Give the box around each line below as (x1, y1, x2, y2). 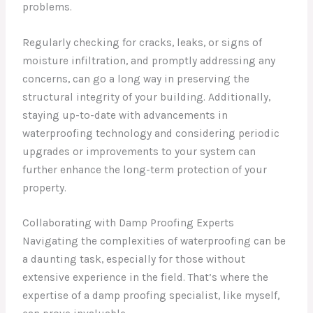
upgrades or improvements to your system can (22, 145, 256, 158)
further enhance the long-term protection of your (22, 163, 268, 176)
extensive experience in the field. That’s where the (22, 271, 269, 284)
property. (22, 181, 67, 194)
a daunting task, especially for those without (22, 253, 246, 266)
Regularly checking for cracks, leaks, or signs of (22, 36, 263, 49)
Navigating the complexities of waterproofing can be (22, 235, 286, 248)
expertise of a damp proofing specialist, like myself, (22, 289, 280, 303)
